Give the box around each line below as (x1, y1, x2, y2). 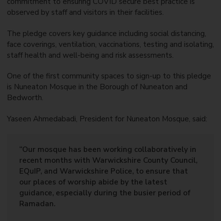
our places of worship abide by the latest (19, 177, 168, 187)
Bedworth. (6, 93, 43, 103)
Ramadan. (19, 199, 56, 209)
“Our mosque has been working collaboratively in (19, 145, 197, 155)
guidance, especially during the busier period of (19, 188, 191, 198)
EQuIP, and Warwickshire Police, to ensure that (19, 166, 188, 177)
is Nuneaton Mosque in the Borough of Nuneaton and (6, 82, 187, 92)
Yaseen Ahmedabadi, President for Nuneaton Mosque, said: (6, 113, 207, 124)
